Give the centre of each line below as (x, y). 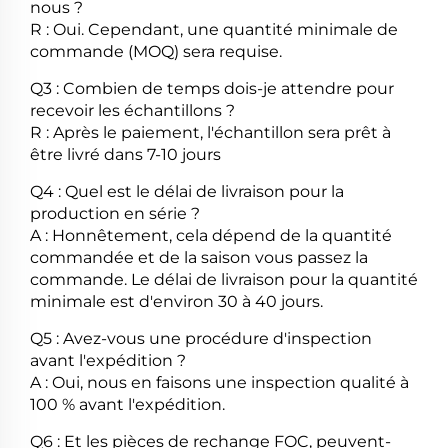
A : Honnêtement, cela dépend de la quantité (211, 236)
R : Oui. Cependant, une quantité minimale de (214, 30)
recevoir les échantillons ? (132, 111)
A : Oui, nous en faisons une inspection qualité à (219, 383)
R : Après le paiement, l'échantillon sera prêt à (210, 133)
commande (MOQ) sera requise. (156, 52)
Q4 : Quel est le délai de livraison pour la (187, 192)
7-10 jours (184, 155)
